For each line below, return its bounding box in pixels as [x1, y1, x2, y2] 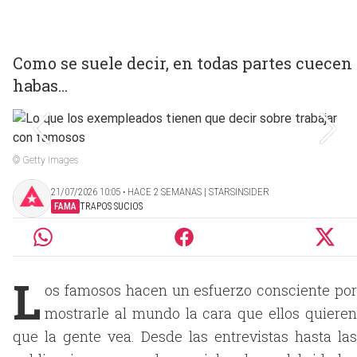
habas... [13, 75, 68, 96]
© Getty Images [13, 155, 78, 166]
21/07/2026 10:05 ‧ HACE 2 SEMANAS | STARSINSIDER [51, 185, 269, 198]
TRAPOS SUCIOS [80, 200, 143, 212]
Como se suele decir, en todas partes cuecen [13, 53, 352, 73]
